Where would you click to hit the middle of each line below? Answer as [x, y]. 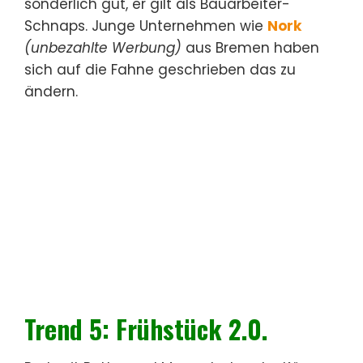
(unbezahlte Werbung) [105, 47]
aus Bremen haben [252, 47]
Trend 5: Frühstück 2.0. [146, 328]
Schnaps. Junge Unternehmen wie [146, 26]
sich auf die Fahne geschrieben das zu [160, 69]
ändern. [51, 91]
